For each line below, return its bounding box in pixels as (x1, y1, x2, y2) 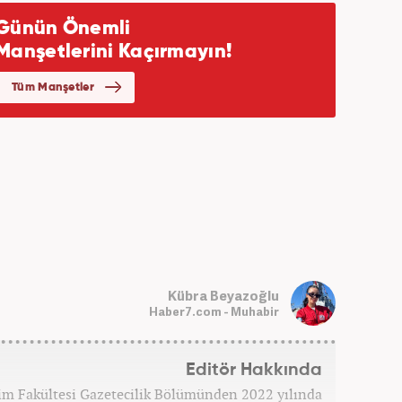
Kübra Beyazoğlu (167, 285, 279, 304)
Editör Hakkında (185, 362, 322, 379)
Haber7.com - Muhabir (148, 302, 279, 319)
